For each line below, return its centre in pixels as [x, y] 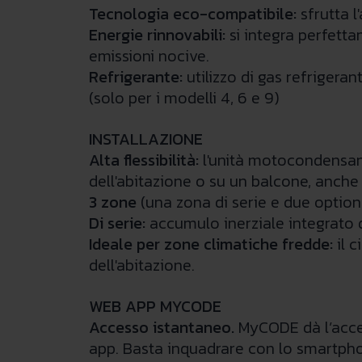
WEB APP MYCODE [155, 307]
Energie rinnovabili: [157, 35]
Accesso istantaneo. [161, 328]
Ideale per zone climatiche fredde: [210, 244]
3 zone [112, 202]
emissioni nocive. [151, 56]
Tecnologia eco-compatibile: [192, 14]
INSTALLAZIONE [145, 139]
